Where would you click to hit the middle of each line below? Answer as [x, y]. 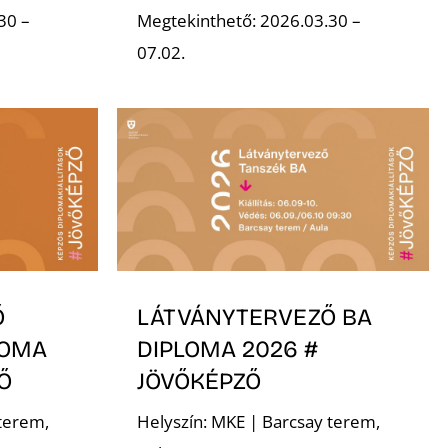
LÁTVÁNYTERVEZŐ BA [254, 316]
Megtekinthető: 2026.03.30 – [248, 21]
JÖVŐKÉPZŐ [198, 380]
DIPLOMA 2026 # [227, 348]
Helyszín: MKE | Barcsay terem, [258, 422]
